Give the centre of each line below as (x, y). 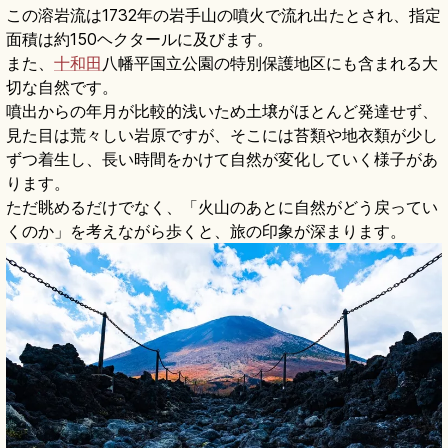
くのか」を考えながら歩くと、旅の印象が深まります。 (206, 230)
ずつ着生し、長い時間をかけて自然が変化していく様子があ (222, 158)
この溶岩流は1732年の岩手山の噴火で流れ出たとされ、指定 (223, 14)
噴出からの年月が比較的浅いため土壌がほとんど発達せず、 (222, 110)
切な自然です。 (62, 86)
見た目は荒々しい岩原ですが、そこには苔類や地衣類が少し (222, 134)
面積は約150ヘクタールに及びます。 (139, 38)
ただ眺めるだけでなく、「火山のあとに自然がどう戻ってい (222, 206)
